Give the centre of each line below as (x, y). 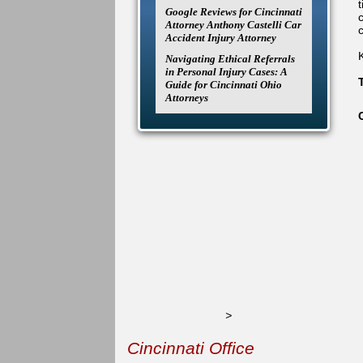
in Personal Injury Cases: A (226, 72)
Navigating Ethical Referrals (230, 59)
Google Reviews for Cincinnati (234, 12)
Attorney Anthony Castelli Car (233, 25)
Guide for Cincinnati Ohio (224, 85)
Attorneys (187, 98)
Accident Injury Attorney (221, 38)
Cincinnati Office (191, 348)
